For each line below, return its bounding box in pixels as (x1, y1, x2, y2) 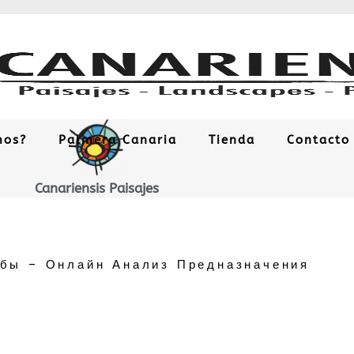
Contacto (286, 133, 350, 148)
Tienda (208, 133, 255, 148)
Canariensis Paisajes (34, 179, 159, 196)
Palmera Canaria (58, 133, 177, 148)
